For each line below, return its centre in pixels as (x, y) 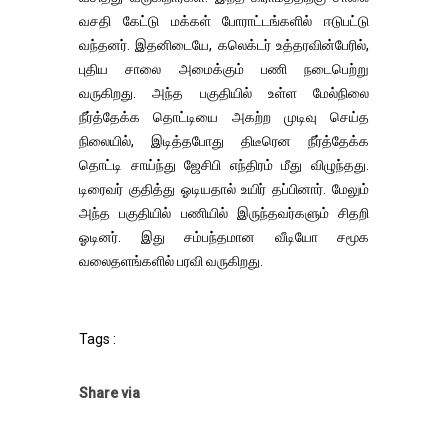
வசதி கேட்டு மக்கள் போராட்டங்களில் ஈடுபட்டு (224, 21)
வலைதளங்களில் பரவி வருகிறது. (171, 261)
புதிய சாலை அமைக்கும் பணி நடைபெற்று (224, 69)
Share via (109, 393)
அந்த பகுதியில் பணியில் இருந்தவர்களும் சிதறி (224, 213)
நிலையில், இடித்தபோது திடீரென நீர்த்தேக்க (224, 141)
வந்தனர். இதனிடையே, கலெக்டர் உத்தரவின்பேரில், (224, 45)
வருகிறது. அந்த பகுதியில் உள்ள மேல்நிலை (224, 93)
